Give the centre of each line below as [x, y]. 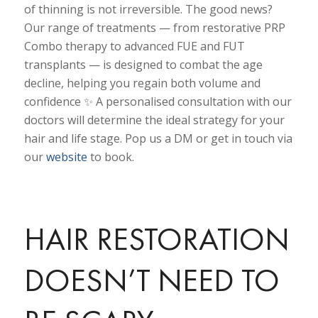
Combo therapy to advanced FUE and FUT [134, 46]
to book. [110, 157]
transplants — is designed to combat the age [143, 65]
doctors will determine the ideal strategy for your [154, 120]
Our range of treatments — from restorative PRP [154, 28]
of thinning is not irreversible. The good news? [148, 10]
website [66, 157]
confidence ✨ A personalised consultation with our [158, 102]
